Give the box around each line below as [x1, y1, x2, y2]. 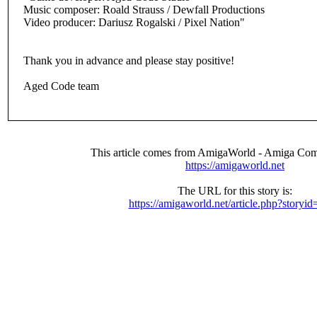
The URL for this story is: [178, 185, 292, 197]
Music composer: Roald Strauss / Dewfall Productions [23, 4, 265, 16]
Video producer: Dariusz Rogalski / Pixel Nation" [23, 16, 245, 28]
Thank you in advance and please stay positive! [23, 54, 234, 67]
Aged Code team [23, 80, 99, 92]
